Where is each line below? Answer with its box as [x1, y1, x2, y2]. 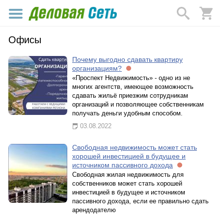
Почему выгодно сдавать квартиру [72, 55, 183, 63]
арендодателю [72, 206, 116, 214]
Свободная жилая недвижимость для [72, 171, 184, 178]
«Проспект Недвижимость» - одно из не [72, 74, 190, 82]
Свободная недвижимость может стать [72, 143, 197, 151]
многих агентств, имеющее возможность [72, 83, 193, 90]
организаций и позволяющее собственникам [72, 101, 204, 108]
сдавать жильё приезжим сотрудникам [72, 92, 188, 99]
